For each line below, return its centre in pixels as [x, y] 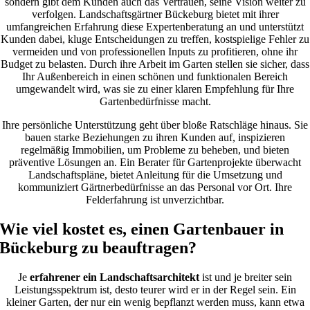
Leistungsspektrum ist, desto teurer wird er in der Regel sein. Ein [155, 290]
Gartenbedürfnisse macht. [155, 102]
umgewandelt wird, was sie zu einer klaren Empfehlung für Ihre [155, 89]
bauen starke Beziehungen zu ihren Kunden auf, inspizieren [155, 138]
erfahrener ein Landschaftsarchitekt [115, 277]
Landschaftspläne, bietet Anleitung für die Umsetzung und [155, 175]
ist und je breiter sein [246, 277]
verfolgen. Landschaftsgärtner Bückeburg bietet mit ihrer [155, 15]
